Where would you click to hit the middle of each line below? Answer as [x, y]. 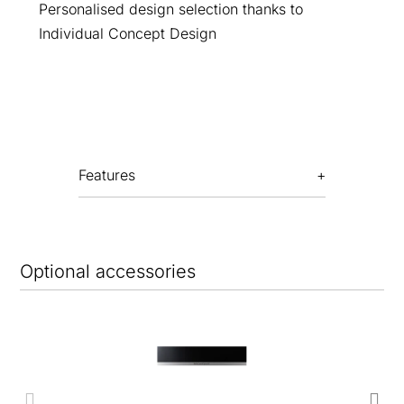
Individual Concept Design [127, 33]
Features [106, 174]
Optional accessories [108, 271]
